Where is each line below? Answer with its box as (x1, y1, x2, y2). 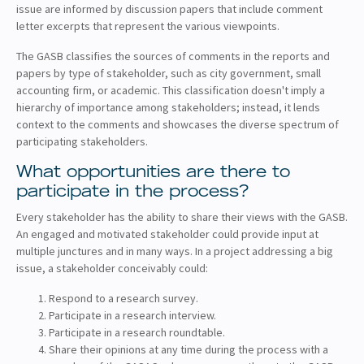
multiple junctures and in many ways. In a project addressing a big (16, 243, 333, 258)
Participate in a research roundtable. (49, 324, 225, 340)
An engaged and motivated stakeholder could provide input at (16, 226, 318, 241)
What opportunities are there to (16, 164, 290, 181)
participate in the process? (16, 184, 249, 201)
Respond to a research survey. (49, 290, 198, 305)
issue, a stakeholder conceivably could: (16, 260, 208, 275)
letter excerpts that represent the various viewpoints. (16, 18, 279, 33)
